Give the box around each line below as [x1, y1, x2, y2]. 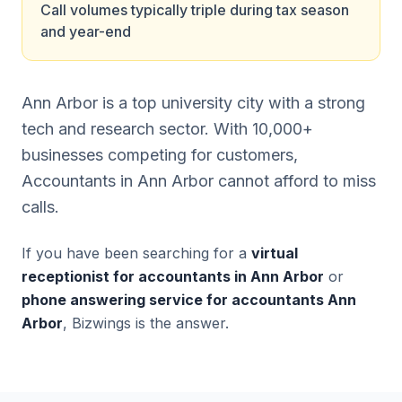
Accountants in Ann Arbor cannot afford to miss [22, 171, 376, 190]
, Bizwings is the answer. [63, 314, 229, 332]
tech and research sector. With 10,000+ [22, 119, 313, 138]
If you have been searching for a [22, 244, 251, 262]
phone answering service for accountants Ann [22, 291, 356, 309]
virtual [251, 244, 298, 262]
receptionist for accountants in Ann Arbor [22, 267, 324, 285]
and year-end [40, 22, 131, 40]
